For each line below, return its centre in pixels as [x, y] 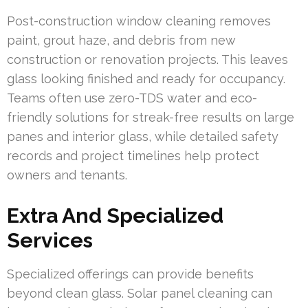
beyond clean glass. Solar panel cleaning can [140, 293]
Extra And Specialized [115, 215]
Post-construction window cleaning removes [139, 21]
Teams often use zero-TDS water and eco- [132, 98]
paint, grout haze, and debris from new [121, 40]
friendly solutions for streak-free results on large [151, 117]
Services [50, 240]
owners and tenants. [67, 175]
